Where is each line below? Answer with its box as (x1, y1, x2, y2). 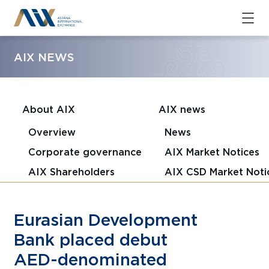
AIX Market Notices (164, 145, 259, 158)
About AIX (22, 103, 75, 116)
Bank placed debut (14, 229, 168, 250)
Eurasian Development (14, 209, 198, 230)
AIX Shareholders (28, 165, 115, 178)
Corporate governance (28, 145, 142, 158)
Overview (28, 125, 76, 138)
